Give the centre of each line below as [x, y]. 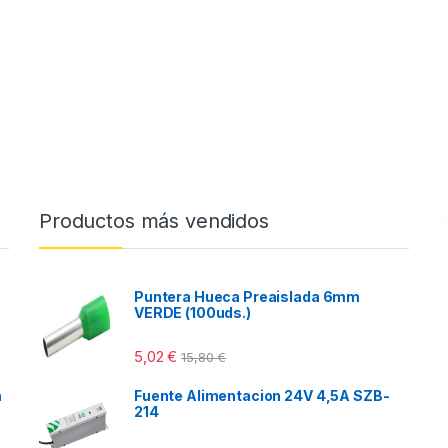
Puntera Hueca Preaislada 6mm [247, 296]
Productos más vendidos [154, 220]
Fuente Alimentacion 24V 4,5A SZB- [262, 395]
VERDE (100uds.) [192, 312]
